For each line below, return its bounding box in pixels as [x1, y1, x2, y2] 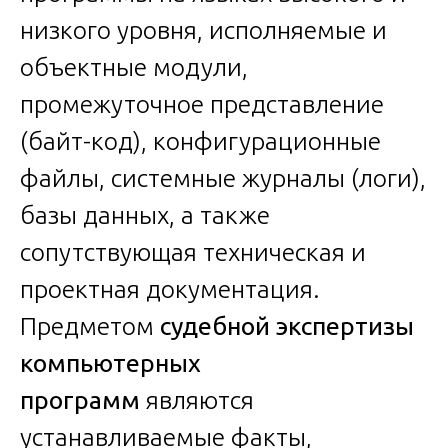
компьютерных [20, 348, 201, 377]
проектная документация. [20, 274, 320, 303]
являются [140, 385, 254, 414]
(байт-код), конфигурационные [20, 126, 381, 155]
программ [20, 385, 140, 414]
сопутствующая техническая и [20, 237, 366, 266]
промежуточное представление [20, 89, 384, 118]
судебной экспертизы [160, 311, 414, 340]
